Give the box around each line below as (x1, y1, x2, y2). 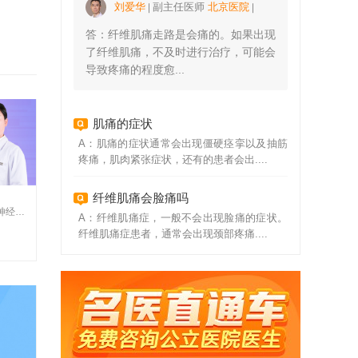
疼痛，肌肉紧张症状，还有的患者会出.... (78, 153, 268, 165)
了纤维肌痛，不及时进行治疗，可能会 (86, 46, 276, 58)
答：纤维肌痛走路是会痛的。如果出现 (86, 28, 276, 41)
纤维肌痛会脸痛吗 (93, 191, 189, 205)
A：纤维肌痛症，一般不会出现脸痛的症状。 (78, 212, 288, 224)
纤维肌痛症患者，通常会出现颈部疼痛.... (78, 228, 268, 240)
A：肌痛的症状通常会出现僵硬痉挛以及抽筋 (78, 137, 288, 149)
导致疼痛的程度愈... (86, 63, 185, 76)
